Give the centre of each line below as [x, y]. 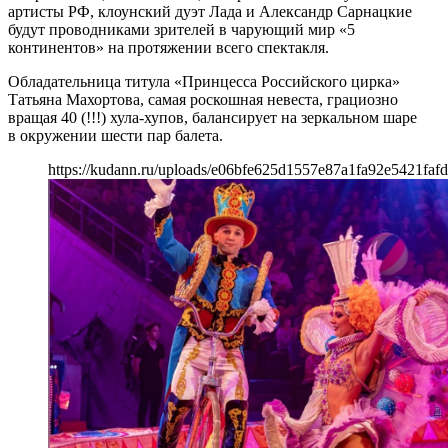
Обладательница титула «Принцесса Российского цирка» [204, 81]
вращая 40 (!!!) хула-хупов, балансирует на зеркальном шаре [212, 117]
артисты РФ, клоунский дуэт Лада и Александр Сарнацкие [210, 11]
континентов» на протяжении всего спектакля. [168, 47]
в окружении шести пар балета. [115, 135]
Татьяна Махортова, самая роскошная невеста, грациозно [203, 99]
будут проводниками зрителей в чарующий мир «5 [181, 29]
